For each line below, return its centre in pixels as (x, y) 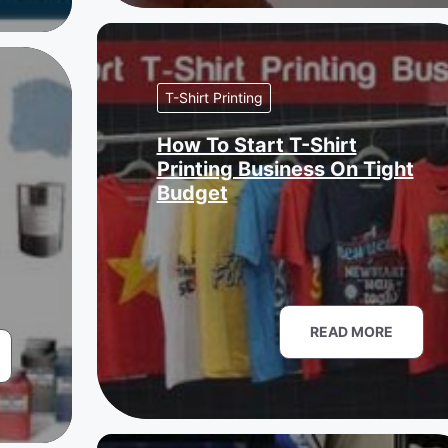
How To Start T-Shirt (256, 145)
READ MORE (351, 331)
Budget (192, 193)
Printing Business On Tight (285, 169)
